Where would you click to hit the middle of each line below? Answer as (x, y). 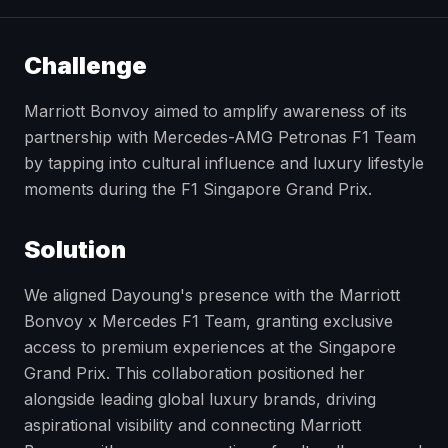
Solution (75, 249)
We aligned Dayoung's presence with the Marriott (212, 295)
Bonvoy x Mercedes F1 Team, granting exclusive (208, 321)
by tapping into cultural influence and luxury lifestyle (224, 163)
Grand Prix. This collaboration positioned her (194, 373)
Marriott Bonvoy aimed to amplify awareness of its (215, 111)
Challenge (85, 65)
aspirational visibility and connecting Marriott (192, 425)
